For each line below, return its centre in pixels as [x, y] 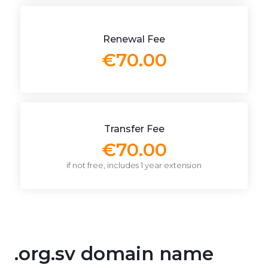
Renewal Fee [134, 39]
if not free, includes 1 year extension [134, 165]
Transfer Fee [134, 129]
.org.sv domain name [114, 254]
